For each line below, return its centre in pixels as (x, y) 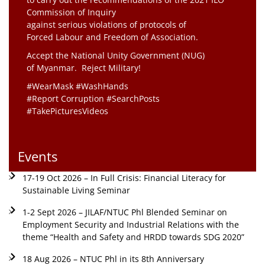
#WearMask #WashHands (77, 86)
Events (38, 156)
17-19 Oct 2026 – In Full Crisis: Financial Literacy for (124, 177)
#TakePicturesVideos (67, 111)
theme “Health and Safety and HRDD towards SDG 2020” (133, 237)
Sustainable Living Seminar (76, 190)
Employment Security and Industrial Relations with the (130, 224)
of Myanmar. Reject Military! (84, 67)
